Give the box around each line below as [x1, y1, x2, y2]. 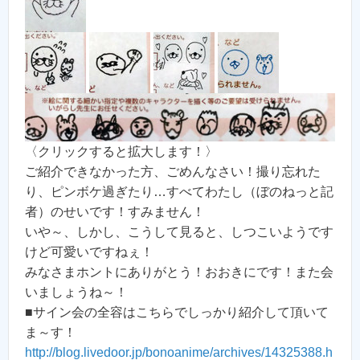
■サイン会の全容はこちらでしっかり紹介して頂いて [25, 305, 329, 320]
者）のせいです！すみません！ [25, 205, 205, 219]
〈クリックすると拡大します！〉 [25, 145, 218, 159]
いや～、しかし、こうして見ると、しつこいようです [25, 225, 333, 239]
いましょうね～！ [25, 285, 128, 300]
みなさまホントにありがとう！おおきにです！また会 [25, 265, 333, 280]
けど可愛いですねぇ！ [25, 245, 153, 260]
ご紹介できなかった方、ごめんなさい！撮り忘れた [25, 165, 321, 179]
